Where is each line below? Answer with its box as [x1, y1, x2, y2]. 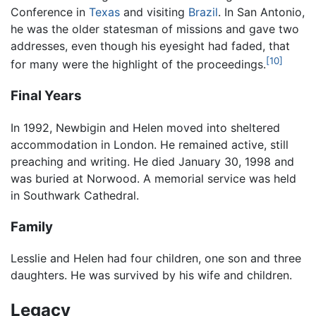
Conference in [11, 5, 89, 20]
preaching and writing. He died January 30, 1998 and [11, 154, 294, 169]
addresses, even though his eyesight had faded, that [11, 39, 290, 54]
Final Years [11, 87, 82, 104]
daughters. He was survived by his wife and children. [11, 268, 292, 283]
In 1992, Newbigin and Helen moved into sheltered [11, 120, 280, 135]
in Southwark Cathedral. [11, 188, 139, 202]
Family [11, 218, 53, 235]
